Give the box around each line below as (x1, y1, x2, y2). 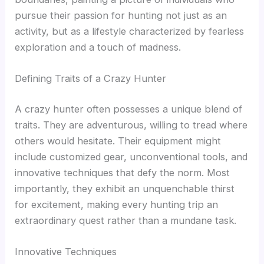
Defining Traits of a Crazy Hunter (15, 72, 167, 85)
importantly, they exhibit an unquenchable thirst (15, 182, 235, 194)
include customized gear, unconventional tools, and (15, 150, 248, 163)
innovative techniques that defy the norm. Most (15, 166, 230, 179)
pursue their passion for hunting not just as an (15, 9, 227, 22)
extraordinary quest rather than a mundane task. (15, 214, 237, 226)
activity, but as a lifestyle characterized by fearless (15, 25, 245, 38)
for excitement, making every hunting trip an (15, 198, 219, 210)
